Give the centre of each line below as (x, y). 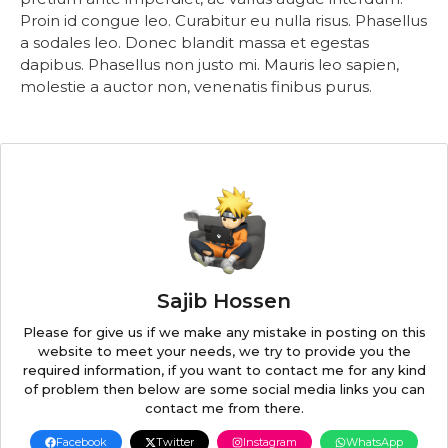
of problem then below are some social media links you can (224, 389)
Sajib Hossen (224, 301)
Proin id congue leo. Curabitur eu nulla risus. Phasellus (223, 20)
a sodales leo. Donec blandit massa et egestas (194, 42)
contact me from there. (224, 408)
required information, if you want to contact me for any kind (224, 370)
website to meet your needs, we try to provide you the (224, 351)
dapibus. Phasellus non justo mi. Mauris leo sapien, (209, 64)
